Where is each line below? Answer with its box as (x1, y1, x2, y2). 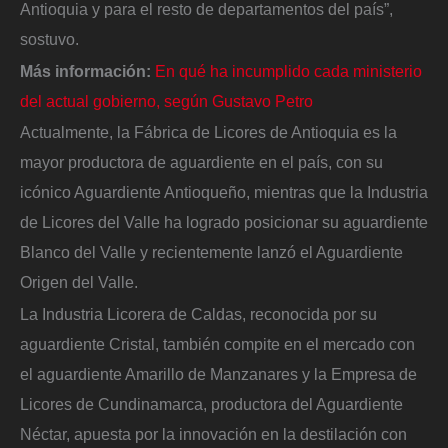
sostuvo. (20, 29, 79, 48)
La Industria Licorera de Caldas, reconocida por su (20, 304, 377, 323)
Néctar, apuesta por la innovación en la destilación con (20, 424, 407, 443)
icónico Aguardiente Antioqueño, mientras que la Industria (20, 183, 428, 202)
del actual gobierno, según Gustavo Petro (20, 91, 313, 110)
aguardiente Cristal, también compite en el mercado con (20, 334, 415, 353)
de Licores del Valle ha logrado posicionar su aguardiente (20, 213, 428, 232)
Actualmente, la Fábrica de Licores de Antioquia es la (20, 123, 397, 142)
